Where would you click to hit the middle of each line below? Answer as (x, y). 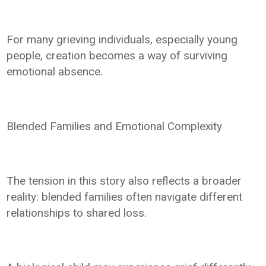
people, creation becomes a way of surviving (117, 56)
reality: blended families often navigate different (125, 197)
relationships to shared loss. (77, 213)
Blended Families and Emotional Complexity (115, 126)
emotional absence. (55, 72)
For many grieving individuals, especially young (122, 40)
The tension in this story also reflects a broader (124, 181)
